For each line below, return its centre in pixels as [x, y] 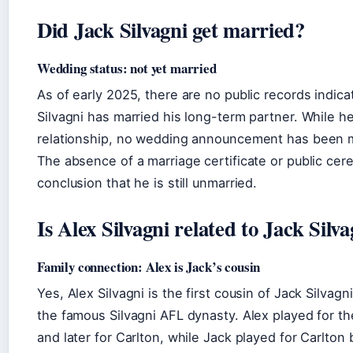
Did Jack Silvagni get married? [171, 30]
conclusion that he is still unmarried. [147, 183]
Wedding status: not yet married [127, 68]
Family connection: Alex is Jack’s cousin [149, 267]
